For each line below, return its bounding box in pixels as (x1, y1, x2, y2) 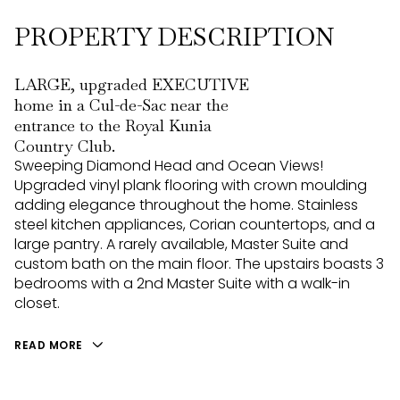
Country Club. (14, 136, 115, 156)
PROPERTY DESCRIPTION (14, 21, 335, 53)
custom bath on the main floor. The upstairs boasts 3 (14, 254, 384, 274)
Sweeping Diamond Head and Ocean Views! (14, 155, 323, 176)
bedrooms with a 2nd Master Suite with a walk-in (14, 273, 350, 294)
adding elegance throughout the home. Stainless (14, 195, 358, 215)
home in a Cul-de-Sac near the (14, 95, 229, 115)
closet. (14, 293, 60, 313)
